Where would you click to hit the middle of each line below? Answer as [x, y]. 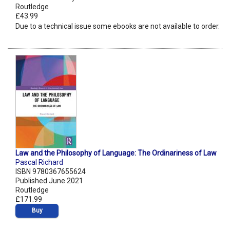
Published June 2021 [49, 181]
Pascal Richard [39, 162]
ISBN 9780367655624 [51, 172]
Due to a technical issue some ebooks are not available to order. [118, 26]
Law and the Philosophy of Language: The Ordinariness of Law [116, 153]
